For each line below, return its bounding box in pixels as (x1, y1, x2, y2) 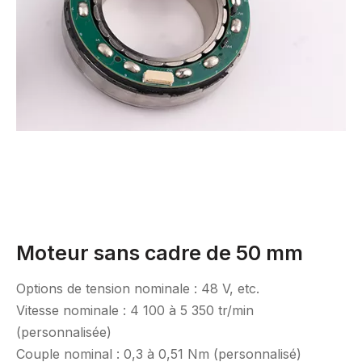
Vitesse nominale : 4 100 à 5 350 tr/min (16, 302, 254, 318)
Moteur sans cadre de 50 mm (16, 241, 303, 265)
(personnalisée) (16, 324, 112, 340)
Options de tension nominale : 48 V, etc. (16, 280, 259, 297)
